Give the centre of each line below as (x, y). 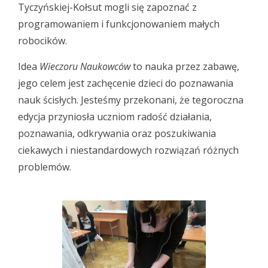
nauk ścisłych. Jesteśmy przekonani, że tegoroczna (131, 100)
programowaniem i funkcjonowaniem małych (119, 24)
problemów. (45, 167)
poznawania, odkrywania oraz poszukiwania (117, 133)
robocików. (42, 41)
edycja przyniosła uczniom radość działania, (115, 117)
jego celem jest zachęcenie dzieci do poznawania (126, 83)
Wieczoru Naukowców (85, 66)
